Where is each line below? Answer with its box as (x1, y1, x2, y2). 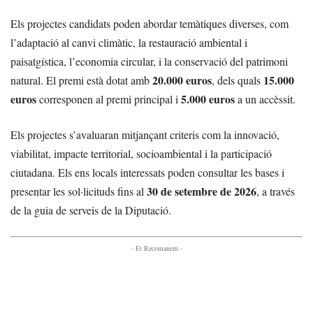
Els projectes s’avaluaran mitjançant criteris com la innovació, (10, 126, 279, 142)
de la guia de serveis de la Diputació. (10, 202, 171, 217)
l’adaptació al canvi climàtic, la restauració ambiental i (10, 34, 247, 50)
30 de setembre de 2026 (147, 182, 256, 199)
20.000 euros (152, 71, 212, 88)
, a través (256, 183, 295, 198)
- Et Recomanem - (131, 242, 182, 253)
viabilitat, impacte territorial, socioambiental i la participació (10, 145, 272, 161)
